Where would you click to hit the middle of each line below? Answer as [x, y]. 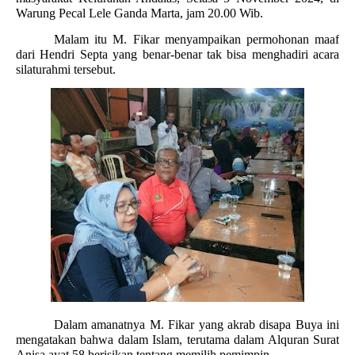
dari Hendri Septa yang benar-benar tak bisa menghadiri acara [177, 54]
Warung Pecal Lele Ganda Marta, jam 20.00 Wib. [139, 13]
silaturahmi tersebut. [66, 69]
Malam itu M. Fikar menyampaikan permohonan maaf [197, 39]
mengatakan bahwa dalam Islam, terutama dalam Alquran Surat [177, 340]
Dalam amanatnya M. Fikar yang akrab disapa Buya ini [197, 324]
